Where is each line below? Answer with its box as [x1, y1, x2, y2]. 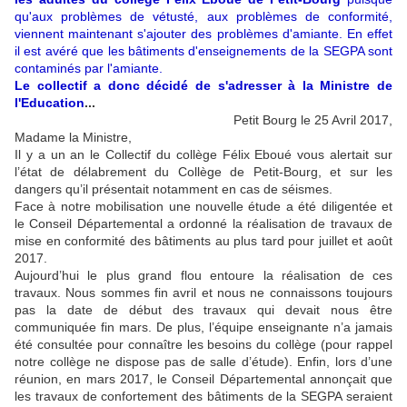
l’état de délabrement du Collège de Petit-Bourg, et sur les [15, 164, 392, 179]
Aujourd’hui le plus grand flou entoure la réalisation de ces [15, 267, 392, 283]
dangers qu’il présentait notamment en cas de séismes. [15, 181, 333, 196]
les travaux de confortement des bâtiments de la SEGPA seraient [15, 388, 392, 403]
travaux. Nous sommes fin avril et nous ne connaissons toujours [15, 284, 392, 300]
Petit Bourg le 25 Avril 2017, [233, 112, 392, 127]
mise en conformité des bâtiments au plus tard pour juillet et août [15, 233, 392, 248]
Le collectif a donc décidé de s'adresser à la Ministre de [15, 77, 392, 93]
